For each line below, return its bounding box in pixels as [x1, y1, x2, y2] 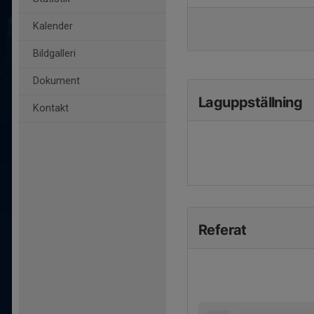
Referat [198, 221, 247, 238]
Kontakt [33, 102, 69, 114]
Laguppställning [198, 94, 302, 111]
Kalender [33, 20, 73, 32]
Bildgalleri [33, 48, 76, 60]
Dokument [33, 75, 80, 87]
